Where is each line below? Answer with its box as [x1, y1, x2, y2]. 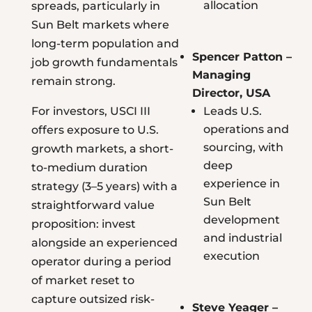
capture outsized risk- [31, 292, 155, 306]
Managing [192, 68, 251, 82]
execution [203, 249, 260, 263]
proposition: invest [31, 217, 136, 231]
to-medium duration [31, 161, 148, 175]
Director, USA [192, 86, 270, 100]
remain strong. [31, 75, 116, 88]
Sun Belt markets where [31, 18, 169, 32]
